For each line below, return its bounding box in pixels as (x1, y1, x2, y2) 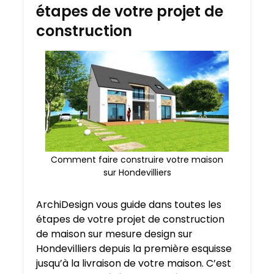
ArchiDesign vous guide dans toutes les (36, 198, 221, 212)
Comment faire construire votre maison (51, 154, 223, 166)
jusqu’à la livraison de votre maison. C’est (36, 256, 231, 271)
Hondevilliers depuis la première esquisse (36, 242, 232, 256)
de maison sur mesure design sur (36, 227, 193, 242)
